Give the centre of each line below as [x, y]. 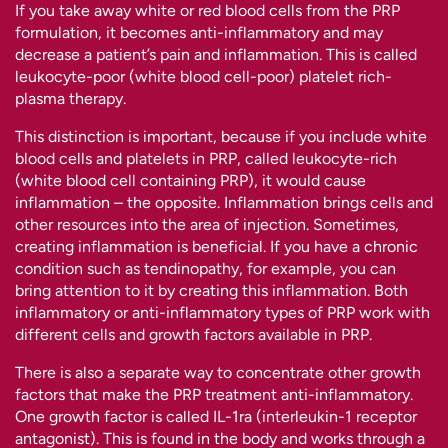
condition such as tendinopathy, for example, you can [205, 268]
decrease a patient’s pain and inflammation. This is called [216, 54]
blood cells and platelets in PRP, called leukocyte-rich [206, 158]
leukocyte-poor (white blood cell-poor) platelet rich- [203, 76]
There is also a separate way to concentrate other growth [218, 372]
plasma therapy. [70, 98]
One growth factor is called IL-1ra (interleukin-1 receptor [216, 416]
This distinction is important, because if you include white [221, 136]
